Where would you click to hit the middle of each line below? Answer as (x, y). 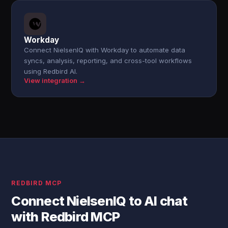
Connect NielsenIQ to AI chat (99, 201)
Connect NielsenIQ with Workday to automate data (105, 50)
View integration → (55, 81)
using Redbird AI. (51, 71)
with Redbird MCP (66, 217)
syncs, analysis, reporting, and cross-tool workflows (108, 61)
